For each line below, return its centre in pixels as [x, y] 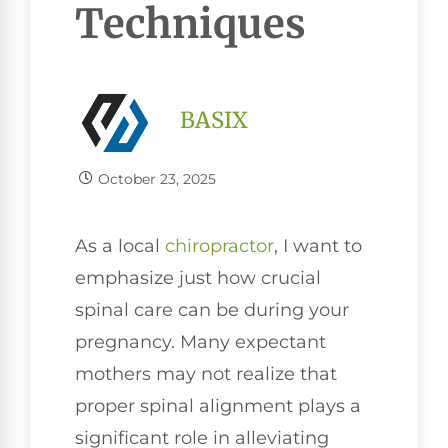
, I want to [318, 245]
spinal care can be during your [212, 309]
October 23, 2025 [156, 178]
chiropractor [219, 245]
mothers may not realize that [206, 373]
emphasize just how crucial [198, 277]
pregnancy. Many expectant [200, 341]
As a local [120, 245]
